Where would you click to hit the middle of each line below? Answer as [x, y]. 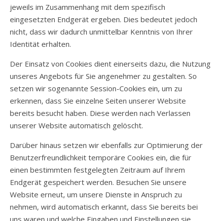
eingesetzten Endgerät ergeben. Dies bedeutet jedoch [104, 19]
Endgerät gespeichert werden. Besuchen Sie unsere [98, 182]
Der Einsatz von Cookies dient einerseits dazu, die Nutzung [110, 64]
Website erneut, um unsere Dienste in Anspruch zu [96, 194]
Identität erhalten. [40, 44]
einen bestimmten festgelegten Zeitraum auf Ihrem [97, 170]
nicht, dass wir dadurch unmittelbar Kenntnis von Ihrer [101, 32]
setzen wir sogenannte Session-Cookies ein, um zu [96, 88]
